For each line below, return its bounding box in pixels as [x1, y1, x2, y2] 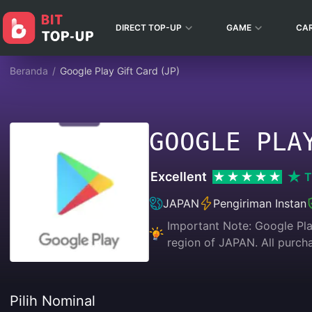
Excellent [150, 169, 207, 184]
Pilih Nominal [10, 292, 95, 309]
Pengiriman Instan [213, 196, 306, 210]
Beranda [10, 65, 48, 77]
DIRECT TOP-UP [116, 22, 182, 33]
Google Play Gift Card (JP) [60, 65, 180, 77]
